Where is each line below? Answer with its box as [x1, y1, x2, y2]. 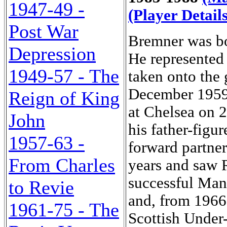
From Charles [9, 155, 115, 176]
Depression [9, 43, 96, 64]
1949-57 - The [9, 65, 119, 87]
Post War [9, 21, 79, 42]
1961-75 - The [9, 199, 119, 220]
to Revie [9, 177, 74, 198]
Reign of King [9, 88, 120, 109]
